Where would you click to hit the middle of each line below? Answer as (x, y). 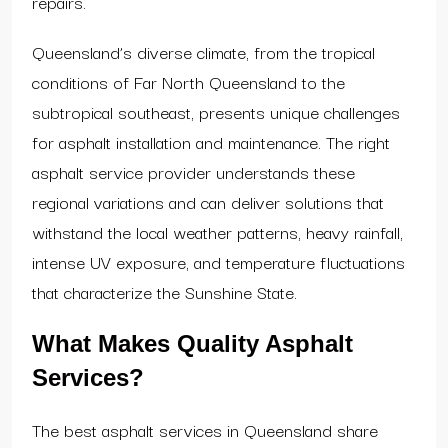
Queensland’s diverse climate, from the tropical (203, 51)
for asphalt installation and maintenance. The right (211, 141)
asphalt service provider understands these (193, 171)
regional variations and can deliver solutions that (208, 201)
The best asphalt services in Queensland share (205, 429)
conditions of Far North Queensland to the (188, 81)
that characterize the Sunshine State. (164, 291)
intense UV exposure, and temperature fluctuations (218, 261)
